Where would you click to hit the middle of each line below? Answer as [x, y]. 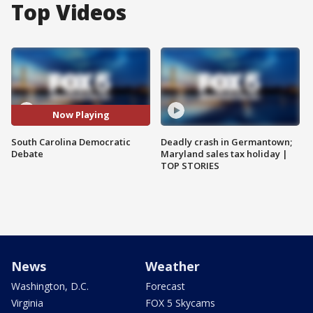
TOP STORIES [190, 165]
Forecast [165, 286]
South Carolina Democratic [71, 141]
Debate [27, 153]
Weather [173, 266]
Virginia [27, 303]
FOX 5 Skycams [180, 303]
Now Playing [81, 115]
